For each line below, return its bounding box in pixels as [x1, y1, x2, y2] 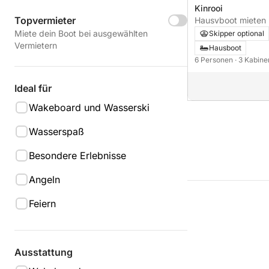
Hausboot [209, 43, 241, 52]
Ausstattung [14, 246, 73, 258]
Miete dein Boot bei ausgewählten [14, 28, 148, 38]
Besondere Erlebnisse [29, 150, 126, 162]
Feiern [29, 198, 56, 210]
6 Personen [195, 55, 235, 64]
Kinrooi [195, 2, 223, 13]
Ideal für [14, 82, 52, 94]
